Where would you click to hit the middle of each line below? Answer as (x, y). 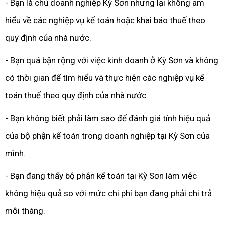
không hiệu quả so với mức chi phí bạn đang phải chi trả (108, 193)
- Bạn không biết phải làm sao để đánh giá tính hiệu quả (108, 118)
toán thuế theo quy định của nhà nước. (77, 95)
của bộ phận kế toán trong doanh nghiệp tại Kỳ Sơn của (107, 136)
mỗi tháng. (25, 211)
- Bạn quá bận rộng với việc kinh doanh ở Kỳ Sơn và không (112, 60)
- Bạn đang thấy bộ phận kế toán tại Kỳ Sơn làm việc (101, 176)
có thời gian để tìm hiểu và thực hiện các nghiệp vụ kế (105, 78)
